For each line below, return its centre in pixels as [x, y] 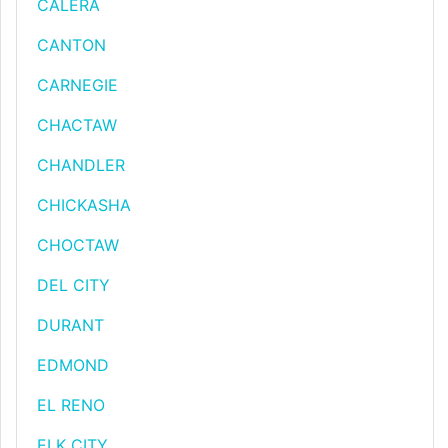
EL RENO [71, 405]
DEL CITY [73, 285]
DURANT [70, 325]
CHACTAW [77, 125]
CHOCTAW [78, 245]
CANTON [71, 45]
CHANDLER [81, 165]
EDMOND [73, 365]
